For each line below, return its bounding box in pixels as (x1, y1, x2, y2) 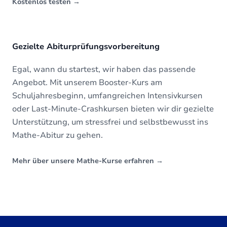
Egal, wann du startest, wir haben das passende (12, 64, 196, 75)
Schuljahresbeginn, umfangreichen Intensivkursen (12, 90, 203, 101)
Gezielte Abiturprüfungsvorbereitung (12, 41, 160, 52)
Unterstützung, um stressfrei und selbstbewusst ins (12, 117, 208, 128)
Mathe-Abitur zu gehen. (12, 130, 103, 141)
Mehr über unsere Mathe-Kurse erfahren (12, 156, 156, 166)
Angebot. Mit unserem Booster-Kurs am (12, 77, 162, 88)
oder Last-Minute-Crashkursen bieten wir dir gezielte (12, 103, 214, 115)
